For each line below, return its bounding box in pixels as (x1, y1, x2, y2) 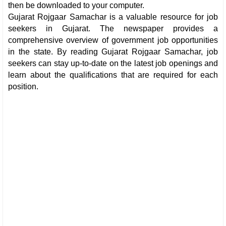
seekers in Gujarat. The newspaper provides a (8, 24, 218, 33)
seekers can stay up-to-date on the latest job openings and (8, 59, 218, 68)
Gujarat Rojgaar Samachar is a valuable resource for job (8, 12, 218, 21)
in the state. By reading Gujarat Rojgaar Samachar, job (8, 47, 218, 56)
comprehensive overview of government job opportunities (8, 35, 218, 44)
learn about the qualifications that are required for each (8, 70, 218, 79)
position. (8, 82, 38, 91)
